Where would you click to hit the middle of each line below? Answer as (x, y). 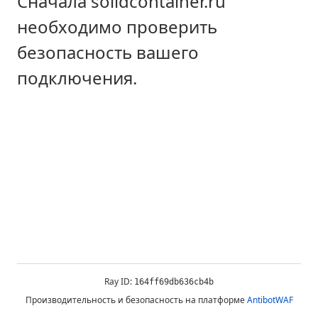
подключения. (77, 78)
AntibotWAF (270, 300)
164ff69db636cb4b (174, 282)
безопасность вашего (108, 53)
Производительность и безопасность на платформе (135, 300)
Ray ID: (119, 281)
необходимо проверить (117, 27)
